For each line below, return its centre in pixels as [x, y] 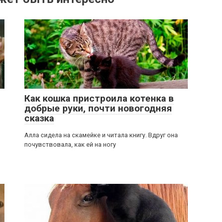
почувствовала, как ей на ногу [70, 145]
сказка [39, 118]
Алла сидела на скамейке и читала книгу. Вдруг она [101, 135]
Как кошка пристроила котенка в [99, 99]
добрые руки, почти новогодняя [98, 109]
